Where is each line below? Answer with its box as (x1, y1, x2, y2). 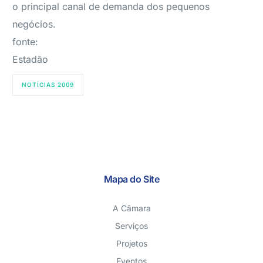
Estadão (12, 53, 49, 65)
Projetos (116, 238, 147, 248)
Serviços (115, 221, 148, 231)
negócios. (12, 18, 56, 30)
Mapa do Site (103, 173, 160, 185)
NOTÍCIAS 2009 (22, 81, 75, 88)
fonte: (12, 36, 39, 48)
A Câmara (112, 203, 151, 213)
